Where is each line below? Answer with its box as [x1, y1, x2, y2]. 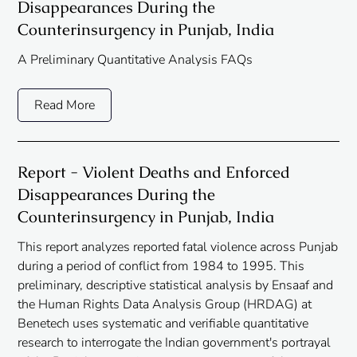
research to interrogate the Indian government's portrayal [18, 334, 331, 352]
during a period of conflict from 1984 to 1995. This [18, 257, 305, 276]
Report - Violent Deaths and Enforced [18, 162, 291, 183]
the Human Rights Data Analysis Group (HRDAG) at [18, 296, 312, 314]
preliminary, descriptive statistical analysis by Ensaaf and [18, 277, 334, 295]
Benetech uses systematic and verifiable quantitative [18, 315, 309, 333]
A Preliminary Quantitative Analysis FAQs [18, 51, 253, 69]
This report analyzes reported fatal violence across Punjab [18, 238, 339, 257]
